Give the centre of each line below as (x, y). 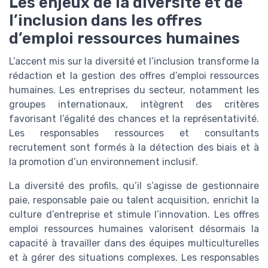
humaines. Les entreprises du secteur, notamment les (134, 90)
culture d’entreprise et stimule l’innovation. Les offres (134, 214)
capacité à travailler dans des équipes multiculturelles (134, 243)
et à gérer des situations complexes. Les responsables (134, 257)
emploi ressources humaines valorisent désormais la (134, 229)
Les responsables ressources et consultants (134, 133)
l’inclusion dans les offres (106, 20)
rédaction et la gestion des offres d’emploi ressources (134, 75)
